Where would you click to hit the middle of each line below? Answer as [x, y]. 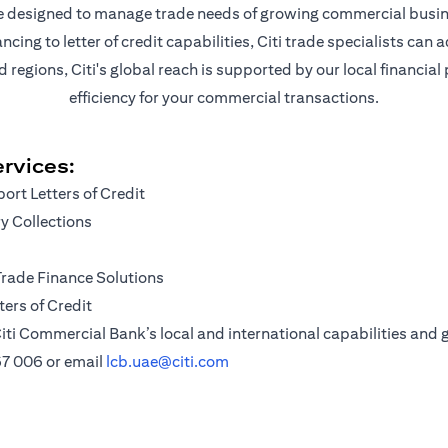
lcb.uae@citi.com [167, 361]
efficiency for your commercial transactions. [224, 97]
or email [74, 361]
